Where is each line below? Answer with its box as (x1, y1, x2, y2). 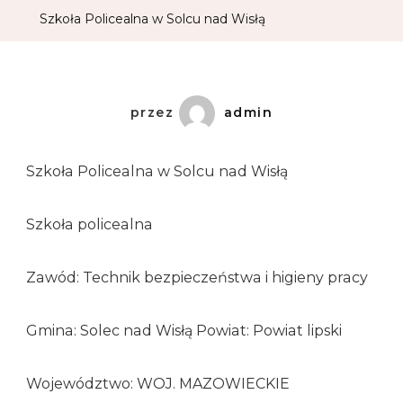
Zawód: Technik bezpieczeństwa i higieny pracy (26, 269, 368, 287)
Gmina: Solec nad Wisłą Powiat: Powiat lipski (26, 322, 342, 340)
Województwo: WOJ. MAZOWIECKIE (26, 375, 290, 393)
